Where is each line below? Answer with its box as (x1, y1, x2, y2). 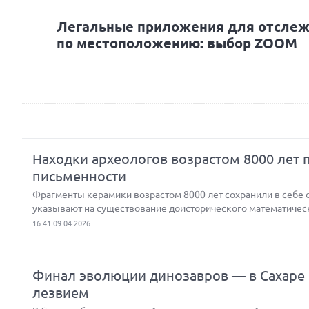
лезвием (32, 285, 89, 301)
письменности (32, 168, 126, 184)
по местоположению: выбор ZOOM (57, 35, 297, 51)
